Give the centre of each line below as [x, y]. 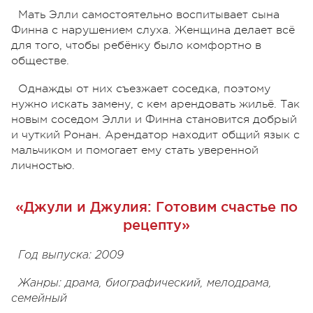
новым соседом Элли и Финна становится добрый [154, 119]
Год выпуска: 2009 [71, 255]
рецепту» [156, 225]
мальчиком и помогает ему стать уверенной [135, 150]
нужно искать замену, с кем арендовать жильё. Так [155, 104]
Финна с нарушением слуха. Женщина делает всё [153, 30]
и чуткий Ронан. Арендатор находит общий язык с [155, 134]
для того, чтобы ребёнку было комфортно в [136, 45]
